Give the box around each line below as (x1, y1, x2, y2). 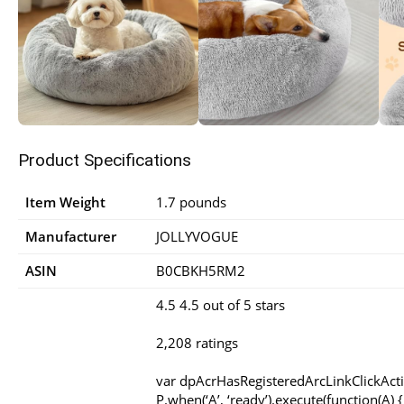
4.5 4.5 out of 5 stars (156, 295, 285, 314)
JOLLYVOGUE (156, 226, 238, 245)
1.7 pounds (156, 192, 226, 211)
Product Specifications (18, 149, 191, 170)
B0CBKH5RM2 (156, 261, 245, 280)
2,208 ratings (156, 333, 238, 352)
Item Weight (25, 192, 106, 211)
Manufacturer (25, 226, 116, 245)
